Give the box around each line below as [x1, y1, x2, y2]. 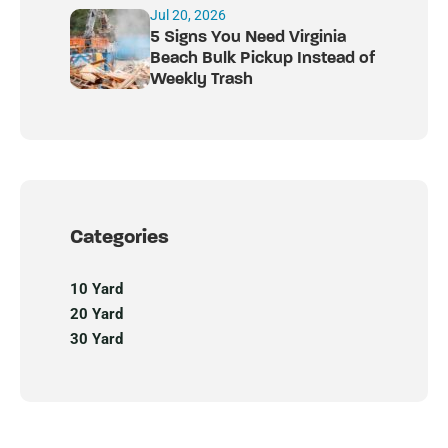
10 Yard [70, 280, 123, 299]
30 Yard [70, 330, 123, 349]
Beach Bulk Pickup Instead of [150, 50, 375, 68]
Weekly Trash [150, 71, 253, 89]
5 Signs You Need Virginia [150, 29, 346, 47]
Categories [70, 228, 169, 249]
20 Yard [70, 305, 123, 324]
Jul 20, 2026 [150, 7, 226, 24]
